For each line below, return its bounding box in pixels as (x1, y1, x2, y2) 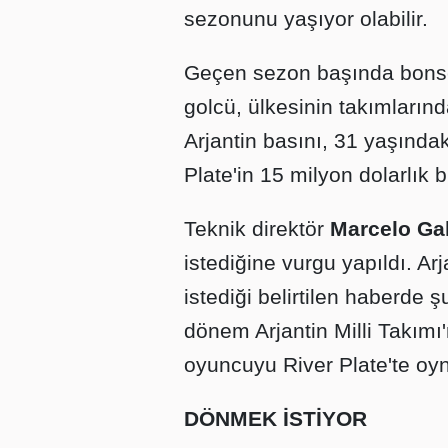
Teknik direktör (184, 217, 330, 241)
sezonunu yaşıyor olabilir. (184, 7, 428, 31)
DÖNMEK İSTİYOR (184, 407, 367, 431)
